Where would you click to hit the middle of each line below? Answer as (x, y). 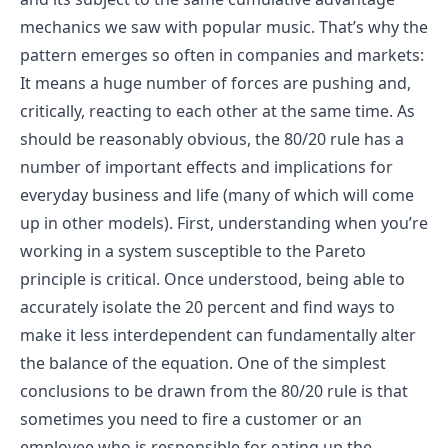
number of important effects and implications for (206, 166)
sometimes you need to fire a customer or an (191, 418)
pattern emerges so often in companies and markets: (222, 54)
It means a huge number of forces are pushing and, (215, 82)
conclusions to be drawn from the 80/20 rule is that (214, 390)
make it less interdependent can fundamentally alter (218, 334)
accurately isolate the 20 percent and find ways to (207, 306)
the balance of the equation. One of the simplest (203, 362)
